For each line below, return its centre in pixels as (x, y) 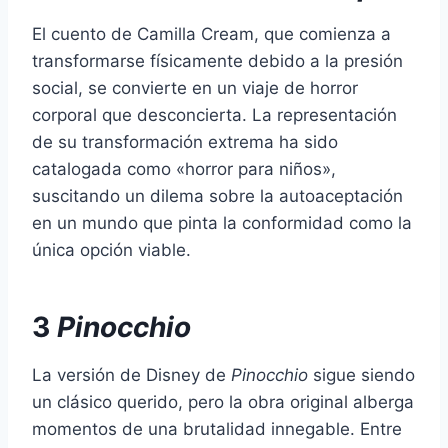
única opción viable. (111, 249)
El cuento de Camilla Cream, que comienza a (211, 33)
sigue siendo (361, 374)
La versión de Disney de (131, 374)
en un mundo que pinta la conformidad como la (222, 222)
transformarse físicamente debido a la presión (217, 60)
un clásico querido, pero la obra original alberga (223, 401)
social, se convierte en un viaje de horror (195, 87)
